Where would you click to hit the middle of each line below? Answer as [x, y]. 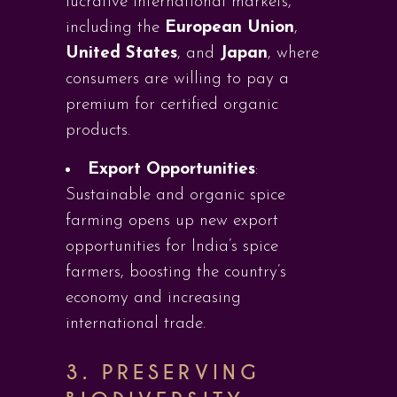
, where [293, 54]
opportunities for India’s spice [172, 247]
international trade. [136, 324]
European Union [230, 28]
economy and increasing [153, 298]
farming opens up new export [172, 221]
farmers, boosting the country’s [176, 272]
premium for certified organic [172, 105]
